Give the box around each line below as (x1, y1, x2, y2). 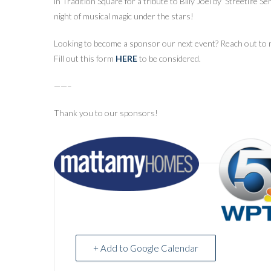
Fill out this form (54, 53, 116, 64)
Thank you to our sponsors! (54, 108, 158, 118)
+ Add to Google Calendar (93, 243, 198, 253)
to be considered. (139, 53, 201, 64)
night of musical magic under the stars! (54, 11, 194, 21)
